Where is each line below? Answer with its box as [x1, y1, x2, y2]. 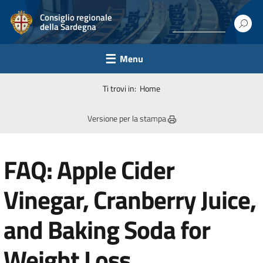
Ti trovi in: [103, 82, 140, 95]
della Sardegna [40, 19, 96, 33]
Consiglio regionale [40, 10, 112, 24]
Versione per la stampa [87, 112, 168, 124]
